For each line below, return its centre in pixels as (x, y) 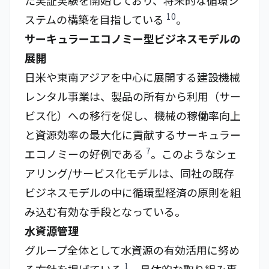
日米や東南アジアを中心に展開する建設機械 (132, 77)
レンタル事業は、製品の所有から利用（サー (133, 96)
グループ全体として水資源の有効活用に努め (132, 250)
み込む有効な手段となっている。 (105, 211)
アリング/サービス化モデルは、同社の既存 (129, 173)
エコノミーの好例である (85, 154)
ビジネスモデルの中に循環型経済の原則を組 (133, 192)
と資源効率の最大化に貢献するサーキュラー (133, 134)
